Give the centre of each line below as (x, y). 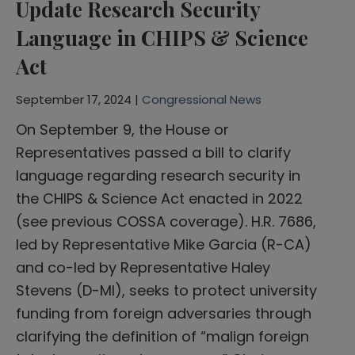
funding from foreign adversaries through (164, 313)
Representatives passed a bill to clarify (153, 152)
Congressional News (202, 99)
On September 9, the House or (122, 129)
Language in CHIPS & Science (162, 37)
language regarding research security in (158, 175)
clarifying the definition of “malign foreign (162, 336)
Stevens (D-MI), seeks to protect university (166, 290)
